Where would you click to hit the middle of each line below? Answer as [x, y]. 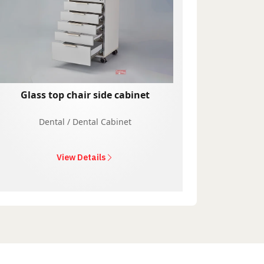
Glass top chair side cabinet [85, 95]
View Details [81, 157]
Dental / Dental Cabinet [85, 121]
